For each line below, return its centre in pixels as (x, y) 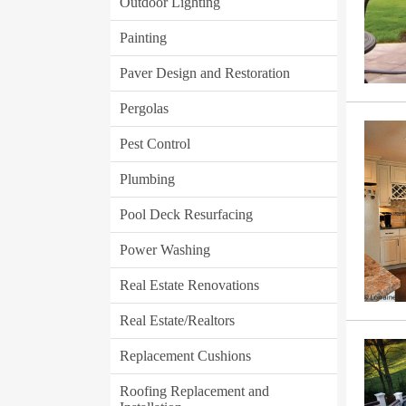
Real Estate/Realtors (177, 320)
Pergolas (144, 108)
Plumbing (147, 179)
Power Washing (165, 250)
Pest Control (155, 144)
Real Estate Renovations (189, 285)
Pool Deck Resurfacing (186, 214)
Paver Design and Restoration (205, 73)
